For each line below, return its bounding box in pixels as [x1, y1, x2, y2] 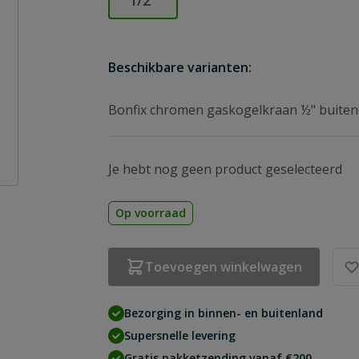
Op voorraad [115, 205, 187, 220]
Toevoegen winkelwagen [145, 258, 303, 276]
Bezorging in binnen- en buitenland [124, 305, 324, 321]
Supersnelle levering [124, 328, 236, 343]
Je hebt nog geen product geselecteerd [108, 160, 343, 178]
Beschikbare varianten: [108, 58, 252, 76]
